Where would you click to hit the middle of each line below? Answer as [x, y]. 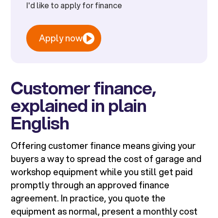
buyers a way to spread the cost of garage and [106, 159]
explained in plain [79, 105]
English [40, 123]
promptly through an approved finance [90, 185]
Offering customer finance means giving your [103, 146]
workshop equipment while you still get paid [102, 172]
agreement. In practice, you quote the [88, 198]
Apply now [61, 38]
